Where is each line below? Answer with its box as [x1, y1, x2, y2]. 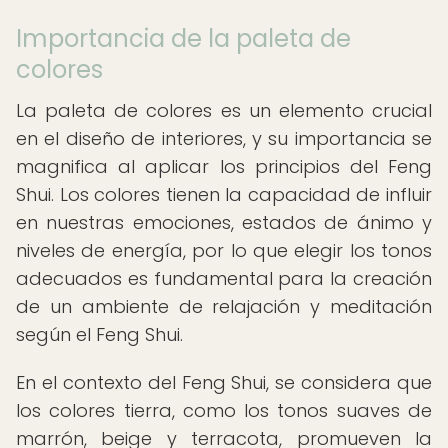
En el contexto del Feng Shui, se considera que [16, 370, 432, 395]
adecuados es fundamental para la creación [16, 266, 432, 291]
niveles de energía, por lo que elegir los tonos [16, 238, 432, 263]
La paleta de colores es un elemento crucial [16, 98, 432, 123]
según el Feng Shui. [16, 322, 183, 347]
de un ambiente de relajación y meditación [16, 294, 432, 319]
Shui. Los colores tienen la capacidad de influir [16, 182, 432, 207]
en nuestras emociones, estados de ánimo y [16, 210, 432, 235]
